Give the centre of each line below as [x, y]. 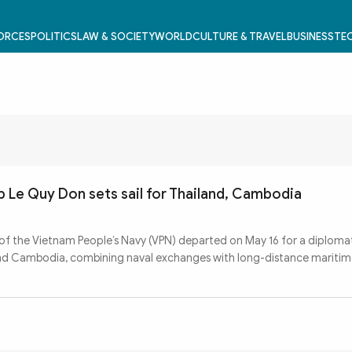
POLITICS [53, 37]
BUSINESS [310, 37]
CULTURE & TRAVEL [239, 37]
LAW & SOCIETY [115, 37]
